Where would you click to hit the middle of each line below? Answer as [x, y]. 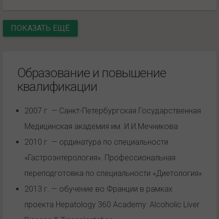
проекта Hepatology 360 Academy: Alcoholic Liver [112, 204]
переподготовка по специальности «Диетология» [113, 173]
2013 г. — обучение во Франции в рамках [99, 189]
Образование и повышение [92, 73]
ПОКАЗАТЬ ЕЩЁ [40, 28]
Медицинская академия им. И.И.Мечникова [101, 126]
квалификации [57, 86]
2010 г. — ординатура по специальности [96, 142]
